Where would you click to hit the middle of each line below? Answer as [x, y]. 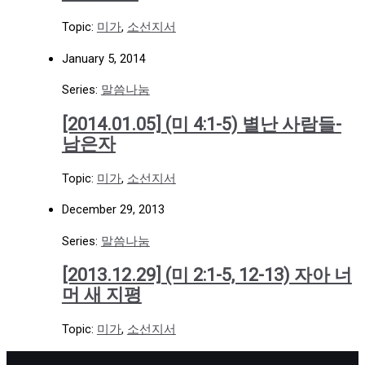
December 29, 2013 [113, 210]
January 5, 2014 [103, 58]
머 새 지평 [101, 294]
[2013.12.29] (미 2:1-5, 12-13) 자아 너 [207, 275]
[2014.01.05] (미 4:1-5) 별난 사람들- [201, 124]
